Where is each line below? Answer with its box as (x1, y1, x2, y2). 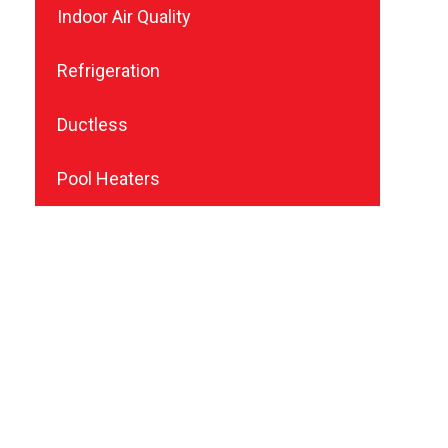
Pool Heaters (56, 167, 160, 189)
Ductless (56, 113, 128, 135)
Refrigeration (56, 59, 160, 81)
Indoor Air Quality (56, 5, 191, 27)
